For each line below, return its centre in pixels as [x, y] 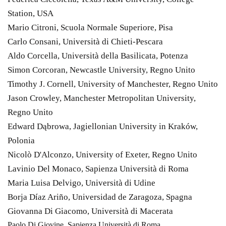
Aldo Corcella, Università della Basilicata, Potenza [98, 55]
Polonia [21, 140]
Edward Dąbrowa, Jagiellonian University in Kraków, [103, 126]
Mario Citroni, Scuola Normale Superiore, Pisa [90, 27]
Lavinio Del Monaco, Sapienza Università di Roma [98, 168]
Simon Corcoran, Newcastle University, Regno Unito [101, 70]
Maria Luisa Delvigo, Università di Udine [81, 183]
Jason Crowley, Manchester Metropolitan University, [102, 98]
